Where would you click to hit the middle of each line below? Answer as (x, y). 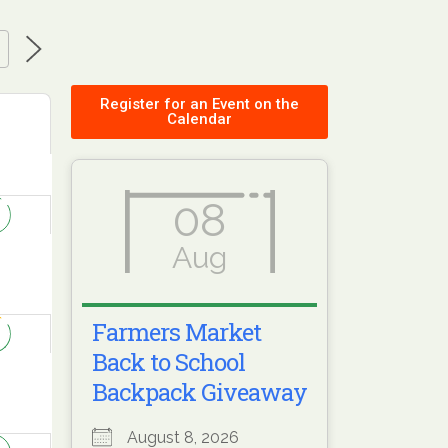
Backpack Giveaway (199, 391)
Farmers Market (176, 331)
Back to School (168, 361)
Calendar (200, 119)
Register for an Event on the (200, 104)
